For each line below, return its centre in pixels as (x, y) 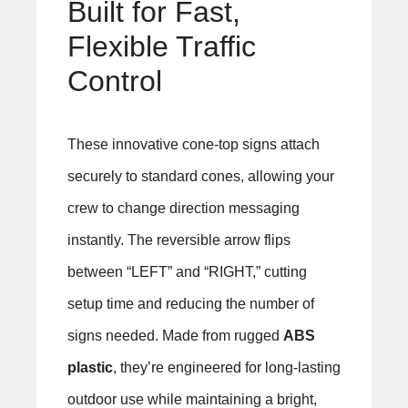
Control (114, 82)
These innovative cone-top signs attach (193, 145)
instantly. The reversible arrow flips (178, 240)
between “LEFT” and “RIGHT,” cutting (187, 272)
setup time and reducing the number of (190, 304)
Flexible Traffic (161, 47)
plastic (90, 368)
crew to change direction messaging (183, 209)
